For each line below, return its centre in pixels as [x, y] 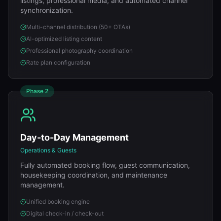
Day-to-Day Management [74, 137]
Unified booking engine [58, 202]
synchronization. [47, 10]
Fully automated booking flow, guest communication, [105, 165]
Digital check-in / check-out [65, 213]
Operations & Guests [48, 150]
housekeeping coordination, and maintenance [94, 175]
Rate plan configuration [58, 62]
